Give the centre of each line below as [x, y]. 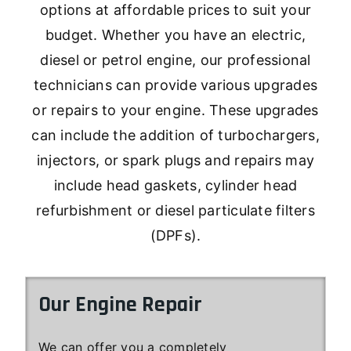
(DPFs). [175, 235]
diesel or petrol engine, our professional [175, 60]
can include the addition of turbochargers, [175, 135]
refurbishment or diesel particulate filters [175, 210]
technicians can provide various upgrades [175, 85]
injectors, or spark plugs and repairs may [175, 160]
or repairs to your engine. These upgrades [175, 110]
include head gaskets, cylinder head [175, 185]
